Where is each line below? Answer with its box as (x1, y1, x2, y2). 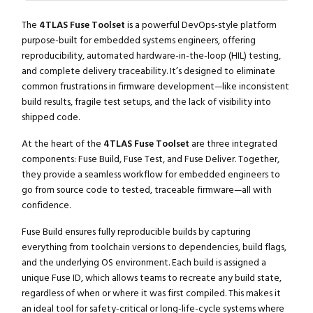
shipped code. (21, 110, 80, 125)
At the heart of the (21, 137, 103, 152)
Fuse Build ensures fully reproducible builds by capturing (21, 225, 251, 240)
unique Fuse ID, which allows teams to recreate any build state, (21, 271, 282, 286)
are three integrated (189, 137, 277, 152)
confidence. (21, 198, 71, 213)
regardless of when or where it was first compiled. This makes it (21, 286, 281, 301)
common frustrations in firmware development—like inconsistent (21, 80, 289, 94)
